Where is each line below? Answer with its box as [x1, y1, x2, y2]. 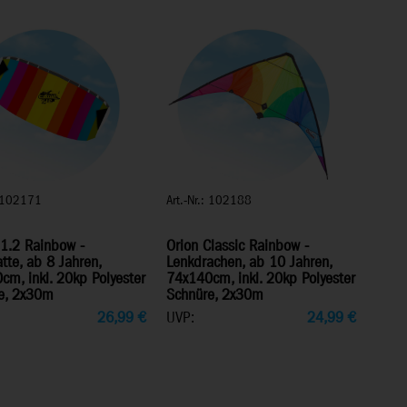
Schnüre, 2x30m [166, 284, 264, 306]
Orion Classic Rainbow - [166, 235, 310, 257]
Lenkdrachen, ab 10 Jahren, [166, 252, 333, 273]
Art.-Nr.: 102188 [166, 191, 253, 210]
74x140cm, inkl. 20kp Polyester [166, 268, 356, 290]
